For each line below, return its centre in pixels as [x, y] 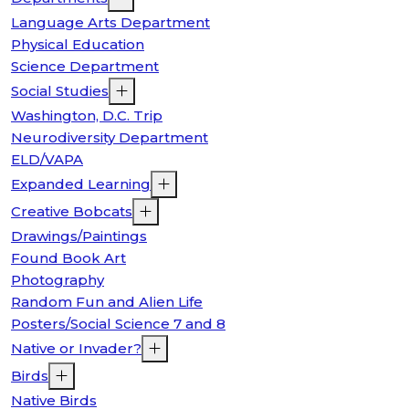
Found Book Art [68, 258]
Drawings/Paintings [79, 236]
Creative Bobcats [72, 212]
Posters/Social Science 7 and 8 [118, 324]
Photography [58, 280]
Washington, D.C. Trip [87, 116]
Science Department [85, 67]
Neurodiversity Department [110, 138]
